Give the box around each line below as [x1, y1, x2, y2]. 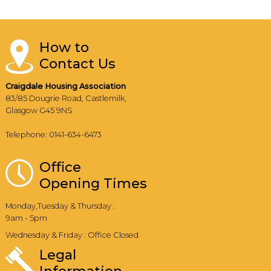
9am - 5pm [5, 213, 47, 223]
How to [39, 39, 89, 56]
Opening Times [39, 174, 147, 192]
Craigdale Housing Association [5, 82, 126, 91]
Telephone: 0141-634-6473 [5, 130, 102, 140]
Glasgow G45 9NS [5, 106, 73, 116]
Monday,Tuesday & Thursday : [5, 201, 115, 211]
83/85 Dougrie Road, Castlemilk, [5, 94, 126, 103]
